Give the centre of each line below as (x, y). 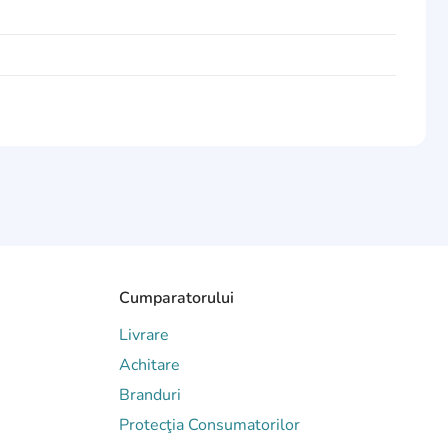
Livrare (144, 335)
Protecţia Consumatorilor (209, 425)
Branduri (150, 395)
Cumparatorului (176, 298)
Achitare (149, 365)
